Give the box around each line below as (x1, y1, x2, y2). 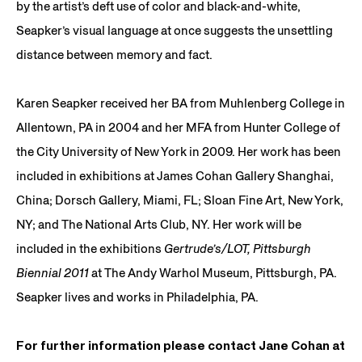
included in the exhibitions (16, 240, 164, 256)
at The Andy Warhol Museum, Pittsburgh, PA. (89, 264, 337, 280)
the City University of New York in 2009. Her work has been (16, 143, 341, 159)
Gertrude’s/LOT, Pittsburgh (164, 240, 311, 256)
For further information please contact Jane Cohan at (16, 337, 345, 353)
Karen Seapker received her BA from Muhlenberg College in (16, 95, 345, 111)
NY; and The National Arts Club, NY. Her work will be (16, 216, 301, 232)
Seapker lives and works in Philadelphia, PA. (16, 288, 259, 305)
